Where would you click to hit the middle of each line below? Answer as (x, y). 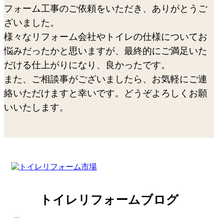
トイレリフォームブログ (109, 200)
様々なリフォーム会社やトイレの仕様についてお (106, 36)
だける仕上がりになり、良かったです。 (87, 65)
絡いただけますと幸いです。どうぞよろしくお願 (106, 93)
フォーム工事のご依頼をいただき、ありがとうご (106, 8)
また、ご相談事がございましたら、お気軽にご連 (106, 79)
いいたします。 (36, 107)
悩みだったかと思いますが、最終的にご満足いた (106, 51)
